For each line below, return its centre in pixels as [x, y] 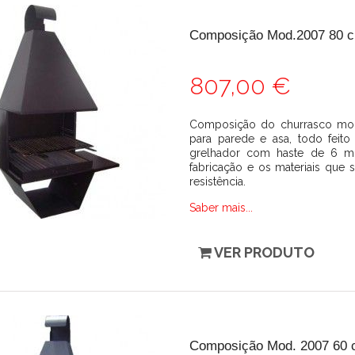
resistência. [218, 181]
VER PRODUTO [264, 252]
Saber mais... [221, 208]
